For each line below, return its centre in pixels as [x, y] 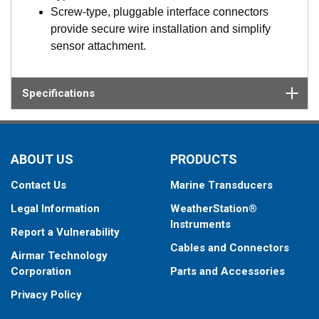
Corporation [41, 271]
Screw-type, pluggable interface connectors [159, 11]
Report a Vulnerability [65, 232]
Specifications [58, 93]
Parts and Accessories [228, 271]
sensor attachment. [98, 46]
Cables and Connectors [230, 248]
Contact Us [38, 185]
